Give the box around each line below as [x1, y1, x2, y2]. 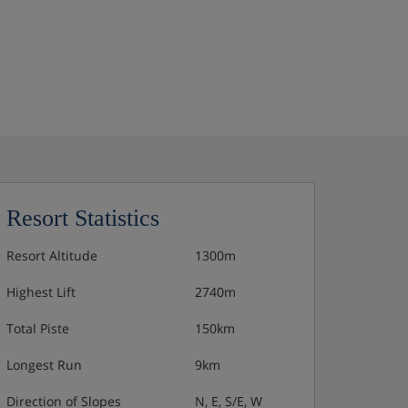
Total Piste [6, 320, 69, 337]
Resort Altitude [6, 247, 97, 264]
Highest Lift [6, 283, 76, 301]
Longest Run [6, 356, 82, 373]
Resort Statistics [6, 205, 159, 231]
